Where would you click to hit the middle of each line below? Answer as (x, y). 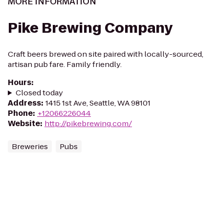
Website (24, 123)
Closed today (39, 93)
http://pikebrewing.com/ (88, 123)
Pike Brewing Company (90, 28)
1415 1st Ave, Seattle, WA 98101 (98, 103)
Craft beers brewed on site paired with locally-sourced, (106, 54)
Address (24, 103)
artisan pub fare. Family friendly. (65, 64)
